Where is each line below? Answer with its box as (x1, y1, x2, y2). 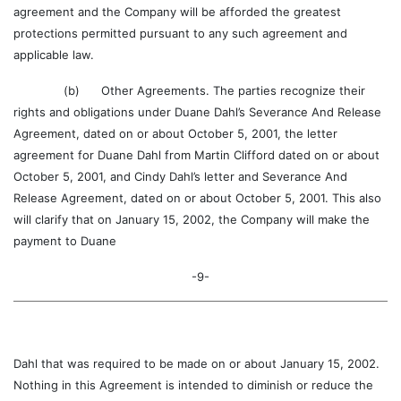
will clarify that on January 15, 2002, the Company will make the (13, 212, 370, 226)
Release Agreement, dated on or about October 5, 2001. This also (13, 191, 381, 205)
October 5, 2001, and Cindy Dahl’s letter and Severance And (13, 169, 347, 183)
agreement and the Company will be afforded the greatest (13, 4, 341, 19)
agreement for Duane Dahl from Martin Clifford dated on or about (13, 148, 380, 162)
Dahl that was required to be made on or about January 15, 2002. (13, 356, 380, 371)
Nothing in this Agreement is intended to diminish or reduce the (13, 378, 373, 392)
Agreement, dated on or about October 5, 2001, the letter (13, 126, 337, 141)
